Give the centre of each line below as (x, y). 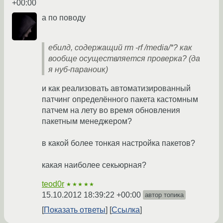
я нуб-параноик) (78, 70)
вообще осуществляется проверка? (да (124, 59)
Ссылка (126, 210)
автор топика (164, 195)
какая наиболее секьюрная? (94, 165)
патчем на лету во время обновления (111, 111)
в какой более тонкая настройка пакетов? (118, 143)
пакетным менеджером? (87, 121)
